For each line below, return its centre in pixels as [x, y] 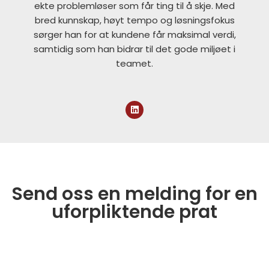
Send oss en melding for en [134, 194]
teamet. [134, 63]
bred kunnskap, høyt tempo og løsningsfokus [134, 20]
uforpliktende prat [134, 212]
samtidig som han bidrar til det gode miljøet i [134, 49]
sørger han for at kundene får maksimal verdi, [134, 34]
